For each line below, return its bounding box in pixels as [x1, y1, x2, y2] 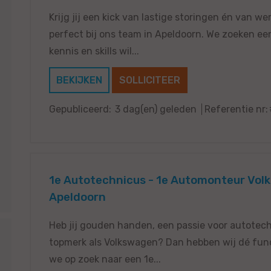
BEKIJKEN [56, 74, 102, 87]
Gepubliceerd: [49, 103, 111, 116]
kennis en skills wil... [49, 45, 139, 57]
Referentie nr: [204, 103, 268, 116]
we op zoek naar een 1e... [49, 253, 161, 266]
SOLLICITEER [119, 74, 180, 87]
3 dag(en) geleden [113, 103, 199, 116]
